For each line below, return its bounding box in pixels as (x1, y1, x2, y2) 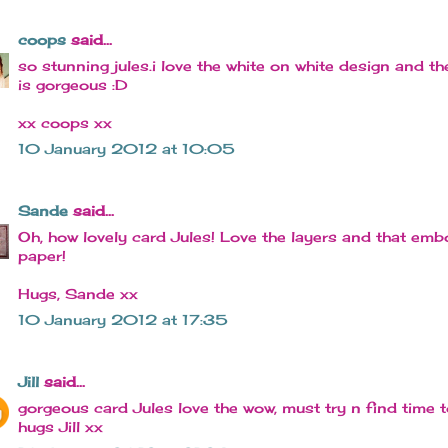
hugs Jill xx (18, 418, 103, 436)
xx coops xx (18, 114, 112, 132)
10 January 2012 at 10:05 (18, 140, 235, 158)
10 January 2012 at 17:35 (18, 311, 228, 329)
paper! (18, 247, 66, 265)
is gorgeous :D (18, 76, 128, 94)
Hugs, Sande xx (18, 285, 138, 303)
